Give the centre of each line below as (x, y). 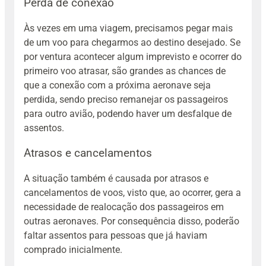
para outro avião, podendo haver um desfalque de (128, 113)
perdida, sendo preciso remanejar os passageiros (126, 99)
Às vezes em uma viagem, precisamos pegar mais (128, 28)
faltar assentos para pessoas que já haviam (115, 236)
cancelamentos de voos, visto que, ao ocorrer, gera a (132, 193)
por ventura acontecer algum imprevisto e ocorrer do (133, 56)
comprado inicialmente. (73, 250)
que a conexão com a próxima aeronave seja (117, 85)
